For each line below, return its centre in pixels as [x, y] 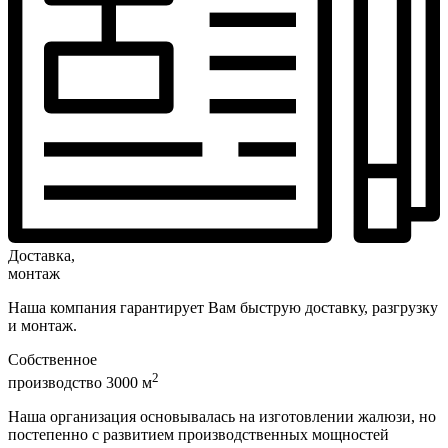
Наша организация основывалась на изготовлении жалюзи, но [222, 416]
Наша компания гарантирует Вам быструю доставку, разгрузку [223, 308]
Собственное [52, 360]
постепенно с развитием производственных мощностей [198, 434]
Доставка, [41, 256]
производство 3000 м [80, 382]
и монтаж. [42, 326]
